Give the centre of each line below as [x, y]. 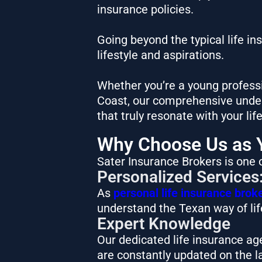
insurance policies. [145, 9]
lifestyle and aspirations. [162, 55]
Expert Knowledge [163, 223]
